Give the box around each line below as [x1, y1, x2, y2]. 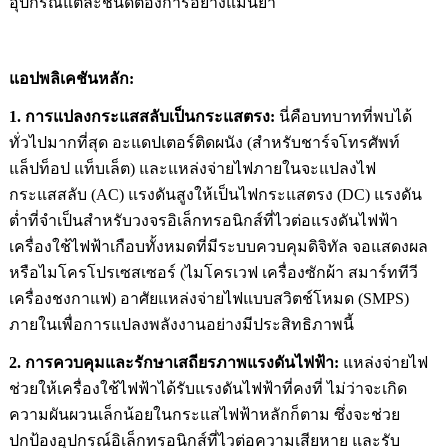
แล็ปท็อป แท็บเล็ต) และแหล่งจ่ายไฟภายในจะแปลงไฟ [8, 159, 376, 177]
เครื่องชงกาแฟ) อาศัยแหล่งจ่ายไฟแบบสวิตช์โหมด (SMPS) [8, 289, 409, 307]
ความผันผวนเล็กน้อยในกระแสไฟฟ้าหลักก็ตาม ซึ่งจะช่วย [8, 405, 400, 423]
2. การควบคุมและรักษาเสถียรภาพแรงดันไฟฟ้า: [8, 353, 343, 371]
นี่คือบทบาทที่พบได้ [278, 107, 412, 125]
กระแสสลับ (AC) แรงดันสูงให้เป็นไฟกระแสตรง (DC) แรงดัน [8, 185, 422, 203]
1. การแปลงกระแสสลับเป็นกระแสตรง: [8, 107, 279, 125]
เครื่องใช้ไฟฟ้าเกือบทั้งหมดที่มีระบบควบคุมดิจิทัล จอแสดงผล [8, 237, 428, 255]
